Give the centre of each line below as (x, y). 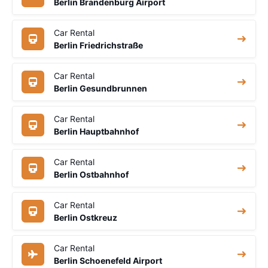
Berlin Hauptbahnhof (96, 131)
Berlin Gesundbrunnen (100, 88)
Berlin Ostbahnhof (91, 174)
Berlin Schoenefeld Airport (108, 260)
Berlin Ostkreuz (86, 217)
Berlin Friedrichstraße (98, 45)
